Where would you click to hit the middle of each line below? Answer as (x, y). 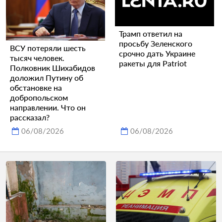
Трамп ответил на (151, 34)
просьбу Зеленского (156, 44)
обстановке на (36, 87)
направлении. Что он (48, 107)
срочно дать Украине (157, 54)
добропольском (39, 97)
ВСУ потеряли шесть (48, 48)
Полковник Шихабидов (53, 67)
